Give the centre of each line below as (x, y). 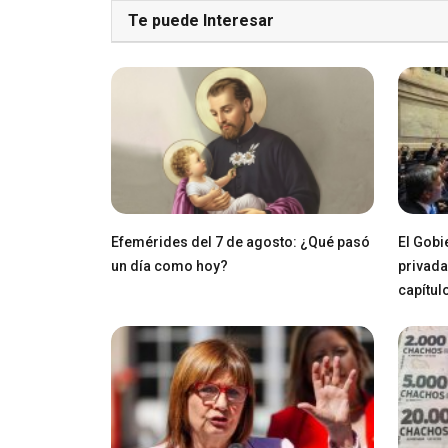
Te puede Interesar (201, 20)
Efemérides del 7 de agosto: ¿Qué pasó (240, 241)
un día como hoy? (169, 265)
